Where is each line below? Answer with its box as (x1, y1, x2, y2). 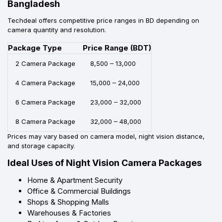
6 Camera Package (15, 98, 75, 106)
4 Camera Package (15, 78, 75, 87)
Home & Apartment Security (27, 175, 122, 185)
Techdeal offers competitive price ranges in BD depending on (7, 16, 199, 24)
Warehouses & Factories (27, 208, 111, 218)
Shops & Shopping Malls (27, 197, 109, 207)
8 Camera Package (15, 117, 75, 125)
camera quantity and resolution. (7, 25, 106, 34)
